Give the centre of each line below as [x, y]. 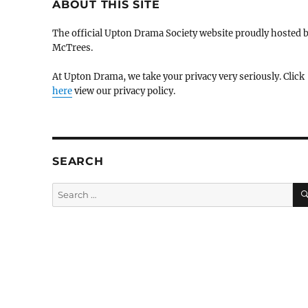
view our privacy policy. [124, 91]
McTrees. [73, 48]
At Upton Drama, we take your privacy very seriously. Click [179, 77]
